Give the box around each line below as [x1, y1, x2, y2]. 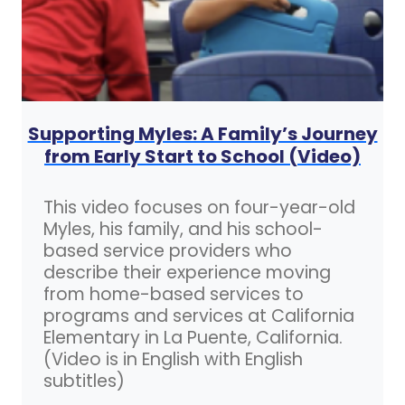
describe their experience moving [43, 259, 331, 285]
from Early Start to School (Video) [44, 143, 361, 169]
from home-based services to [43, 281, 304, 306]
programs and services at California [43, 303, 354, 328]
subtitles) [43, 368, 125, 393]
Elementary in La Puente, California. [43, 325, 343, 350]
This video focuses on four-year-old [43, 194, 355, 220]
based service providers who [43, 238, 292, 263]
